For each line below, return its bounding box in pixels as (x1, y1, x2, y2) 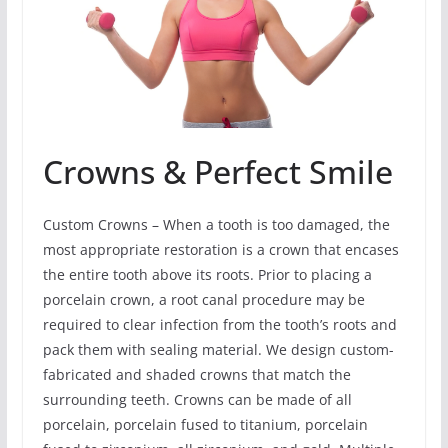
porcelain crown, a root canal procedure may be (42, 289, 365, 309)
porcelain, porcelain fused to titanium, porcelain (42, 414, 368, 434)
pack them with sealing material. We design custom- (42, 339, 394, 359)
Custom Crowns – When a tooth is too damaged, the (42, 214, 390, 234)
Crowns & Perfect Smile (42, 149, 393, 193)
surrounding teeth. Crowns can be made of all (42, 389, 352, 409)
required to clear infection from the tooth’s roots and (42, 314, 397, 334)
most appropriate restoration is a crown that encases (42, 239, 399, 259)
